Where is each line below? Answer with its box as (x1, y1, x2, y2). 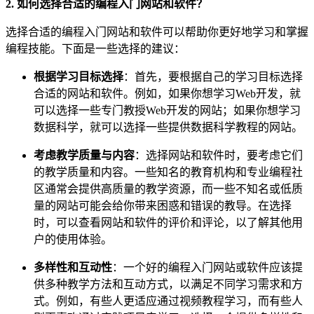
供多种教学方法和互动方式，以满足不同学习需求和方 (34, 278, 303, 290)
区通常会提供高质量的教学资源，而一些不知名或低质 (34, 182, 303, 195)
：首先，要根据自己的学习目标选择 (123, 70, 303, 83)
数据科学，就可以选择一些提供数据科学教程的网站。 (34, 121, 303, 133)
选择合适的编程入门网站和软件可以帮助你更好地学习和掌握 (6, 25, 308, 38)
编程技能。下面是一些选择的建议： (6, 42, 185, 55)
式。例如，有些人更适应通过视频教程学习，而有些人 (34, 294, 303, 307)
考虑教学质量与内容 (34, 149, 135, 161)
